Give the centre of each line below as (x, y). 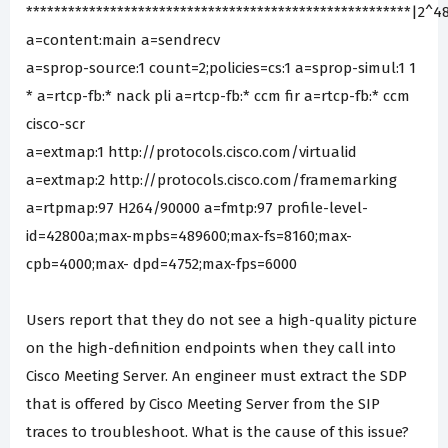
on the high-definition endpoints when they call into (211, 347)
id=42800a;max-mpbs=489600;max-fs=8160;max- (189, 235)
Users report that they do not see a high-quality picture (221, 319)
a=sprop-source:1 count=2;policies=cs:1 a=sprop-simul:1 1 (221, 67)
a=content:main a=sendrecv (123, 39)
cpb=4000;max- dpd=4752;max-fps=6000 (161, 263)
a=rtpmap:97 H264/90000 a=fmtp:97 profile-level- (197, 207)
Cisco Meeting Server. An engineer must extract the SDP (216, 375)
